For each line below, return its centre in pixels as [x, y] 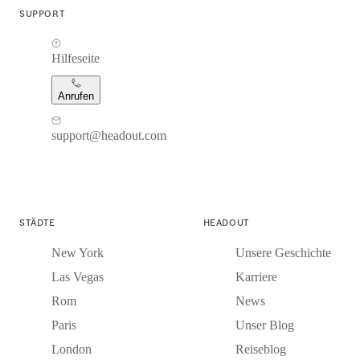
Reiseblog [260, 349]
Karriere [256, 276]
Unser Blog [264, 325]
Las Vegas [78, 276]
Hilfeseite [76, 58]
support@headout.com [109, 135]
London [72, 349]
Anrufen [76, 96]
